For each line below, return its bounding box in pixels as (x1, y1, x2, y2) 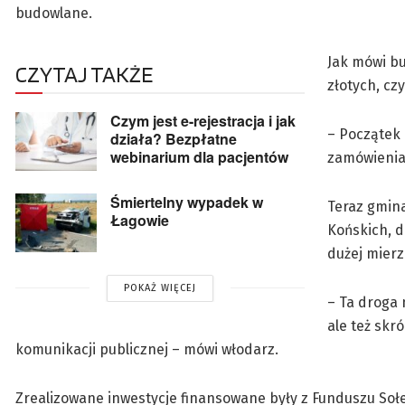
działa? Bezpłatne (110, 128, 237, 150)
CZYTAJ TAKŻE (15, 61, 153, 89)
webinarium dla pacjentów (110, 146, 288, 168)
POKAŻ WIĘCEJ (124, 281, 196, 294)
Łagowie (110, 210, 169, 231)
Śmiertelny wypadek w (110, 192, 263, 213)
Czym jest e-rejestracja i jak (110, 110, 296, 132)
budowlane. (15, 5, 92, 23)
